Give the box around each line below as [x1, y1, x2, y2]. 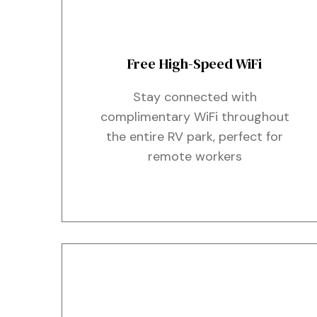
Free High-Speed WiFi [127, 54, 263, 74]
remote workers [147, 148, 242, 165]
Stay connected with [132, 88, 257, 105]
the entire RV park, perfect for [106, 128, 284, 145]
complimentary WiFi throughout [100, 108, 289, 125]
